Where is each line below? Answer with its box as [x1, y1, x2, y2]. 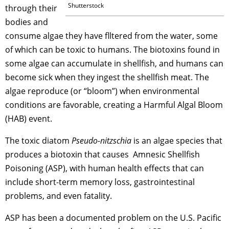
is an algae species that [133, 134, 222, 146]
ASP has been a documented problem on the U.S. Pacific [5, 212, 221, 223]
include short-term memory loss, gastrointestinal [5, 176, 195, 188]
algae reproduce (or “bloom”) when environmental [5, 85, 199, 97]
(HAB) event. [5, 112, 52, 124]
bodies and [5, 16, 48, 28]
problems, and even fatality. [5, 190, 112, 201]
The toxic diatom [5, 134, 72, 146]
